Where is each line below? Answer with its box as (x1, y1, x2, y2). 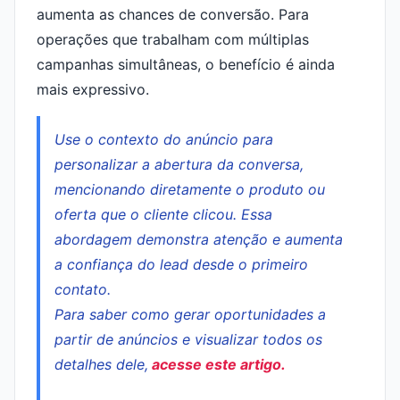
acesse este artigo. (148, 355, 286, 373)
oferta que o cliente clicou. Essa (54, 205, 272, 223)
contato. (54, 280, 111, 298)
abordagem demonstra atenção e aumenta (54, 230, 343, 248)
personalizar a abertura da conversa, (54, 155, 304, 173)
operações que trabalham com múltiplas (37, 30, 309, 48)
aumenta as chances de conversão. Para (37, 5, 309, 23)
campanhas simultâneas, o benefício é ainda (37, 55, 335, 73)
